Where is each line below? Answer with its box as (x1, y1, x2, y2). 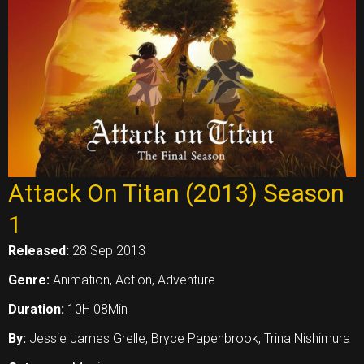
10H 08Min (67, 301, 128, 317)
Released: (8, 242, 72, 258)
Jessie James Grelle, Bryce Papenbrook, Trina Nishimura (29, 330, 350, 346)
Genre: (8, 271, 53, 288)
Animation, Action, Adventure (53, 271, 215, 288)
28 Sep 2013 (72, 242, 145, 258)
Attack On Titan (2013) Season (8, 178, 344, 207)
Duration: (8, 301, 67, 317)
